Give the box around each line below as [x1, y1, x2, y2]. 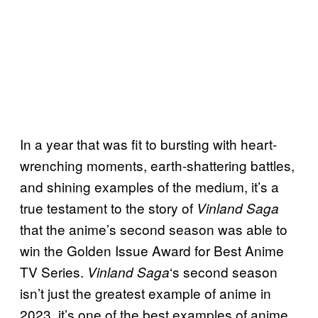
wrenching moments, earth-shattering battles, [20, 155, 295, 175]
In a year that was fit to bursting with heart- [20, 134, 277, 154]
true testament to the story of [20, 198, 197, 218]
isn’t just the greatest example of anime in [20, 283, 271, 303]
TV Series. [20, 262, 87, 282]
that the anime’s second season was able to [20, 219, 287, 239]
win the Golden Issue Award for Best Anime [20, 241, 284, 261]
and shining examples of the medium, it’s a [20, 177, 279, 197]
